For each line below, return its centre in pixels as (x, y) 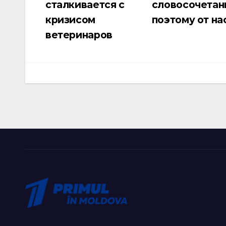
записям (64, 30)
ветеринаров (79, 35)
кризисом (70, 20)
